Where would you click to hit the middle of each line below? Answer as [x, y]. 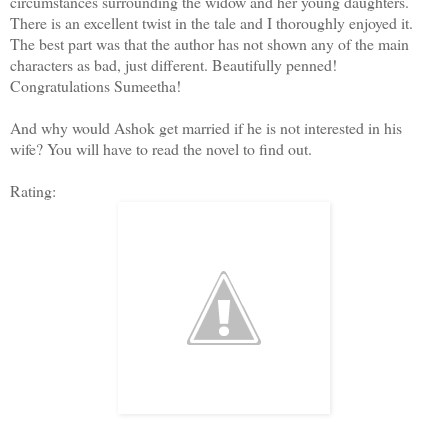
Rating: [35, 190]
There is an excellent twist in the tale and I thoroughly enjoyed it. [211, 22]
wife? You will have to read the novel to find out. [161, 148]
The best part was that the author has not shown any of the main [209, 43]
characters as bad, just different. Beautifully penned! [173, 64]
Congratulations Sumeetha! [95, 85]
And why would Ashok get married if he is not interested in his [206, 127]
